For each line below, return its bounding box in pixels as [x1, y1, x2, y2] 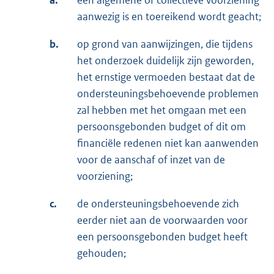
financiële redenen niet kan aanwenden [77, 136, 259, 150]
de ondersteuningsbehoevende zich [77, 197, 239, 211]
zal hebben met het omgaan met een [77, 103, 246, 117]
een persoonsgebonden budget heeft [77, 230, 248, 244]
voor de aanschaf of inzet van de [77, 153, 225, 167]
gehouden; [77, 246, 126, 261]
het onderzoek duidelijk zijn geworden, [77, 54, 254, 68]
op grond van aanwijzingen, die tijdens [77, 37, 253, 51]
